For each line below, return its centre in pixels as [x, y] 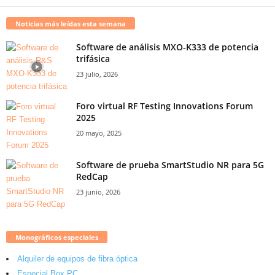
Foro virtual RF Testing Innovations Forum [165, 106]
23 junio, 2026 [98, 192]
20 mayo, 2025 [99, 133]
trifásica [93, 58]
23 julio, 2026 [97, 74]
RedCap [92, 176]
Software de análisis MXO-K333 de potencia [167, 47]
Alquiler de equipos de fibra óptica [77, 258]
